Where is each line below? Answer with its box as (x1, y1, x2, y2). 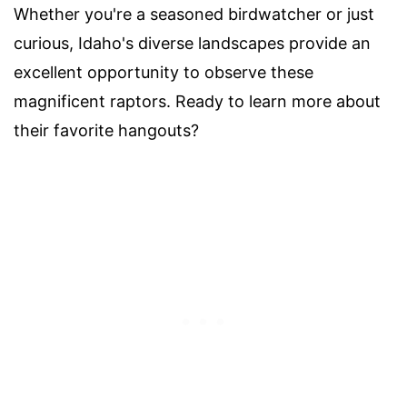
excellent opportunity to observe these (14, 62, 313, 82)
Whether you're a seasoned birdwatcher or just (14, 4, 374, 24)
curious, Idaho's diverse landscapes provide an (14, 33, 371, 53)
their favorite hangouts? (14, 120, 199, 140)
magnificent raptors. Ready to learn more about (14, 91, 381, 111)
